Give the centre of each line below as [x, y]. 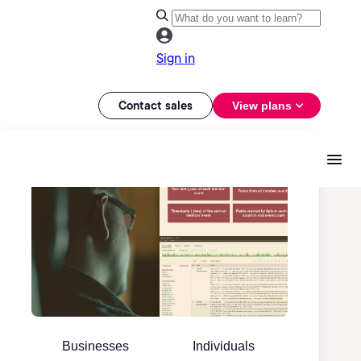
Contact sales [156, 105]
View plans [262, 105]
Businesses [95, 346]
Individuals [224, 346]
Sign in [176, 58]
